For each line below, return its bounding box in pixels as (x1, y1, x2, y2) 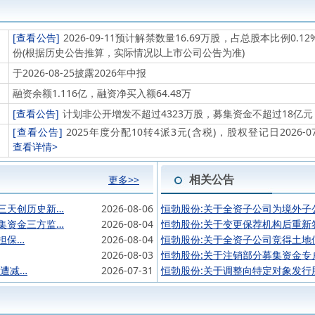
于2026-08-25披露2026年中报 (13, 66, 146, 79)
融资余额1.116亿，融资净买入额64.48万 (13, 86, 191, 100)
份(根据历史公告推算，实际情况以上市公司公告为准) (13, 46, 245, 59)
